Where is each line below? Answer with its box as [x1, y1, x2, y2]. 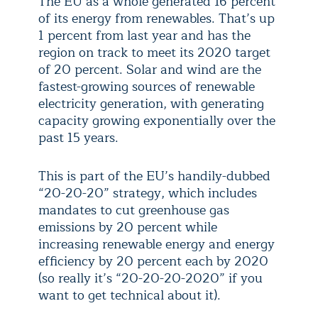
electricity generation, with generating [38, 92, 264, 114]
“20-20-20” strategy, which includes [38, 182, 257, 204]
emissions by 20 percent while [38, 216, 217, 238]
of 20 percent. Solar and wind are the [38, 58, 261, 80]
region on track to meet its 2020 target [38, 41, 270, 63]
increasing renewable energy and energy [38, 233, 275, 255]
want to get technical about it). [38, 284, 221, 306]
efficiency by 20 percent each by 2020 [38, 250, 268, 272]
